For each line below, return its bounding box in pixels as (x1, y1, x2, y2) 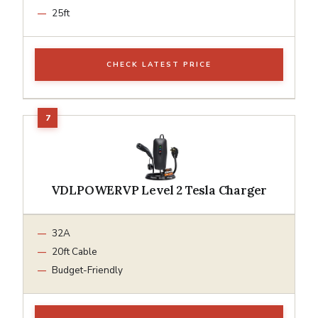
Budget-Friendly (52, 263, 123, 277)
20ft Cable (52, 244, 97, 258)
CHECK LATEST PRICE (106, 59, 212, 70)
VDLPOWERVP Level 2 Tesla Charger (50, 182, 268, 198)
